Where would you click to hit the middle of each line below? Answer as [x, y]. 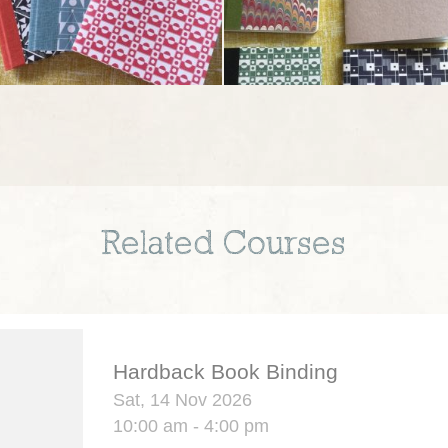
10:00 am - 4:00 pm [191, 425]
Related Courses [224, 244]
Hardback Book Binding [225, 371]
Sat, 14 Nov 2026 [182, 399]
